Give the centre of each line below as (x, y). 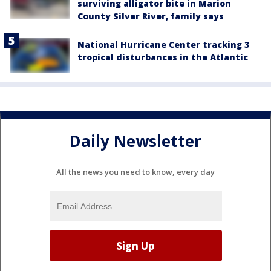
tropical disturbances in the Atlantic (163, 57)
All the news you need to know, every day (135, 172)
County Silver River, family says (151, 16)
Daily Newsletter (135, 141)
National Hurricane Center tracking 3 (163, 45)
